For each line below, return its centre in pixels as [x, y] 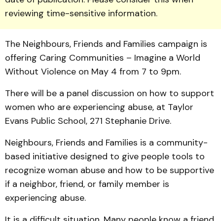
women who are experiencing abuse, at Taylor [99, 107]
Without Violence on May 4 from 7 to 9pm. [93, 72]
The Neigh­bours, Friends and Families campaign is [106, 44]
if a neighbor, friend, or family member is [87, 184]
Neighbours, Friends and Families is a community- [106, 143]
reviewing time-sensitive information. [81, 13]
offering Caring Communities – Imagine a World [103, 58]
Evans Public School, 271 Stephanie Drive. [88, 121]
